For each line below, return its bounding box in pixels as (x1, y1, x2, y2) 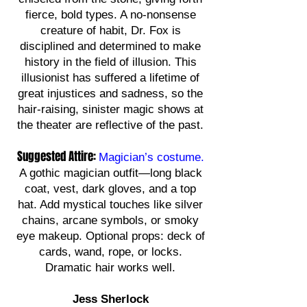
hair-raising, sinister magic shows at (17, 103, 204, 116)
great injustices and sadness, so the (18, 87, 203, 100)
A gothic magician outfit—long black (19, 167, 202, 180)
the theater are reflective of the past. (17, 119, 204, 132)
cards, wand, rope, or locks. (38, 245, 182, 258)
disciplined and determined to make (20, 40, 201, 53)
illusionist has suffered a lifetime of (21, 71, 199, 84)
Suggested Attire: (16, 148, 99, 165)
